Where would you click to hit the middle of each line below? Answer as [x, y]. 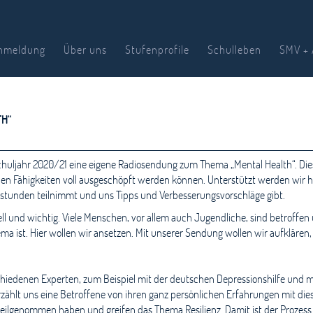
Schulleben [234, 49]
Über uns [85, 49]
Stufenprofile [157, 49]
